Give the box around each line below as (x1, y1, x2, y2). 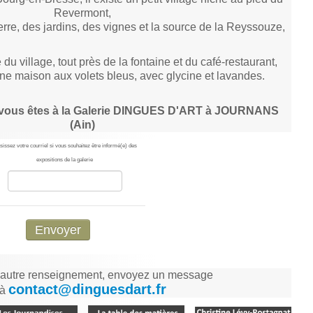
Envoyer (34, 222, 81, 237)
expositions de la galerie (36, 156, 94, 163)
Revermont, (54, 6, 112, 19)
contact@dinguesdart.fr (8, 281, 166, 297)
